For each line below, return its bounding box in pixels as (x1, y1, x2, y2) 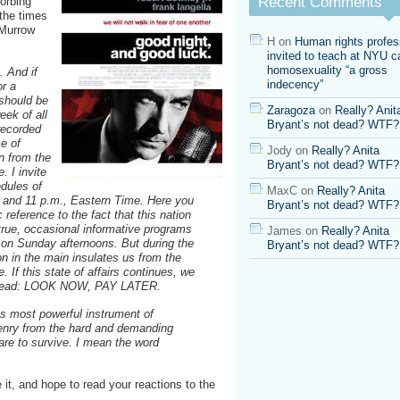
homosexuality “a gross (267, 63, 387, 77)
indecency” (267, 78, 323, 91)
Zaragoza (267, 104, 315, 117)
